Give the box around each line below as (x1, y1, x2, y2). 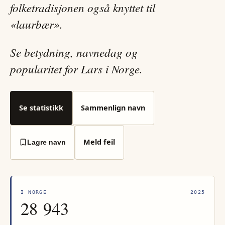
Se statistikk (19, 102, 63, 113)
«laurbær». (10, 16, 63, 32)
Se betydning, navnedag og (10, 44, 138, 60)
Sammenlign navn (81, 102, 146, 113)
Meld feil (83, 137, 116, 147)
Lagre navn (27, 138, 66, 147)
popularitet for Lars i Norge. (10, 60, 143, 76)
